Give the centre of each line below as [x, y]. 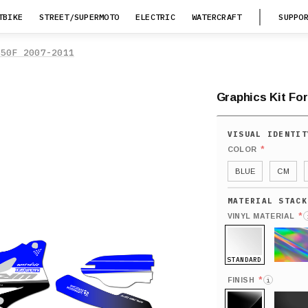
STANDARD [244, 259]
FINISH [241, 280]
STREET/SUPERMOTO [79, 17]
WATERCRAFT [217, 17]
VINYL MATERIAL [261, 216]
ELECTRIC [155, 17]
